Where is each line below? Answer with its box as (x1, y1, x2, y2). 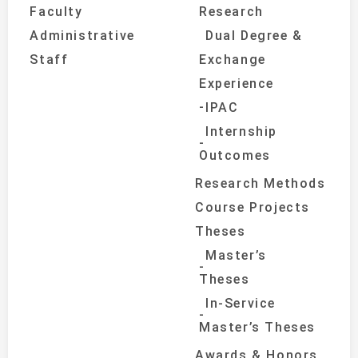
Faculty (30, 3, 83, 19)
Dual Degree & (205, 27, 303, 43)
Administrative (30, 27, 135, 43)
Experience (199, 75, 274, 91)
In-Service (205, 295, 276, 311)
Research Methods (195, 175, 326, 191)
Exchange (199, 51, 266, 67)
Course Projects (195, 199, 310, 215)
